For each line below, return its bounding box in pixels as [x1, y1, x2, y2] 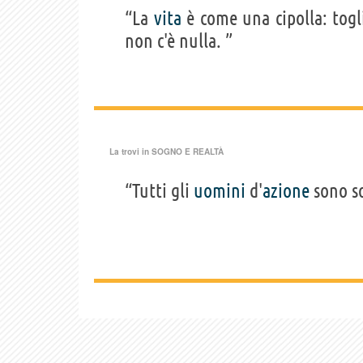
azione [263, 180, 310, 203]
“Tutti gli [125, 180, 194, 203]
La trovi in [109, 146, 152, 158]
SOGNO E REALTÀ [152, 146, 224, 158]
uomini [194, 180, 246, 203]
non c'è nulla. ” [125, 30, 233, 53]
